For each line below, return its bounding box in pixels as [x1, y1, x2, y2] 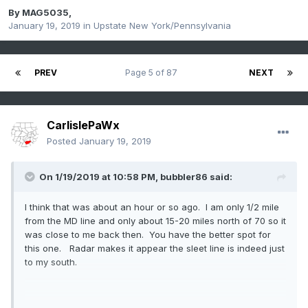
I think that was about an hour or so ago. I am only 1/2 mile [25, 201, 279, 213]
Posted [47, 135, 79, 147]
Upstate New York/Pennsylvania [93, 20, 231, 32]
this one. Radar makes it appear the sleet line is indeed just [25, 243, 285, 254]
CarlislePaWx [47, 118, 120, 133]
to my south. [25, 256, 80, 268]
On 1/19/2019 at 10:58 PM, [39, 171, 160, 183]
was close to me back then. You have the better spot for [25, 229, 271, 241]
